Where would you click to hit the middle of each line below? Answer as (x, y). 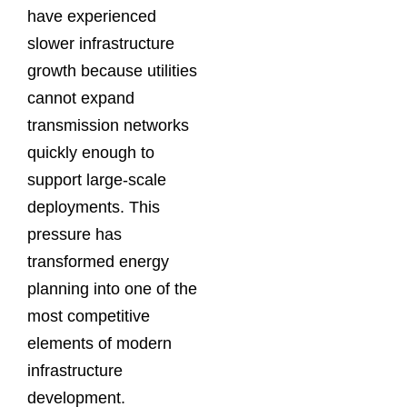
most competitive (89, 316)
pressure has (74, 234)
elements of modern (99, 343)
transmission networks (108, 125)
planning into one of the (112, 288)
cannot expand (81, 98)
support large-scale (97, 179)
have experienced (92, 16)
